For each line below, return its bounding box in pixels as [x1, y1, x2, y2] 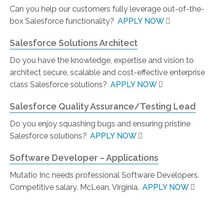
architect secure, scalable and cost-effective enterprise [10, 68, 205, 77]
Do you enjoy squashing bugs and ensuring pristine [10, 119, 190, 128]
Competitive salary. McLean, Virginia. [10, 183, 141, 192]
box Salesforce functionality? [10, 16, 116, 26]
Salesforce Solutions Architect [10, 38, 138, 48]
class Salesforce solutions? [10, 80, 109, 89]
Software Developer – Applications [10, 153, 158, 163]
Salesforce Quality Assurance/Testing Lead [10, 101, 196, 111]
